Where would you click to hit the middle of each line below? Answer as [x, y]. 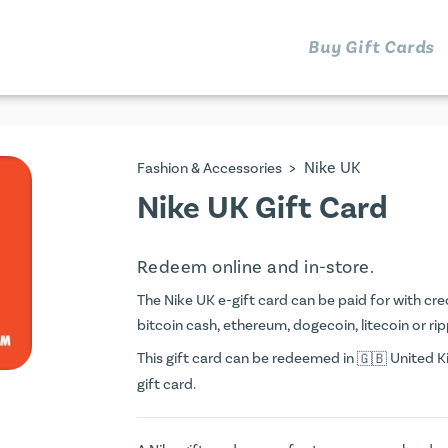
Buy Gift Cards [371, 47]
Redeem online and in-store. [256, 267]
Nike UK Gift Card [262, 208]
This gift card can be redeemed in [247, 358]
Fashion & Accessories [209, 168]
